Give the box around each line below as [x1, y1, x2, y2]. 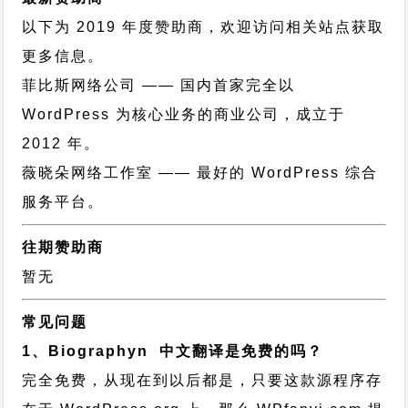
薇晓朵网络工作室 [22, 165, 154, 180]
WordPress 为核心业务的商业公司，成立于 [22, 107, 346, 122]
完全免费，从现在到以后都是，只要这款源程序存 [22, 372, 383, 388]
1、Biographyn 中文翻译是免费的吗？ [22, 343, 324, 359]
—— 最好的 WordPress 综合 [153, 165, 379, 180]
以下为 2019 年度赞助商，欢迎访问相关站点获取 [22, 19, 385, 35]
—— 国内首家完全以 [137, 77, 296, 93]
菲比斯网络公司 [22, 77, 138, 93]
